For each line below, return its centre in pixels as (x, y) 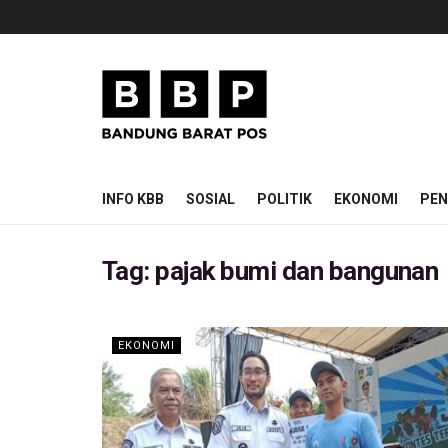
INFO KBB (133, 199)
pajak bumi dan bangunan (297, 271)
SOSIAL (210, 199)
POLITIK (284, 199)
